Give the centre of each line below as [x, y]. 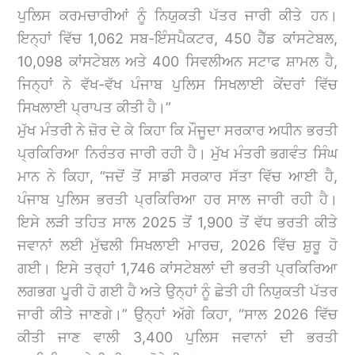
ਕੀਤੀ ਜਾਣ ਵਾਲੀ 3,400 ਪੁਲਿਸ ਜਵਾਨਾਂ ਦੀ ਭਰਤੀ [177, 337]
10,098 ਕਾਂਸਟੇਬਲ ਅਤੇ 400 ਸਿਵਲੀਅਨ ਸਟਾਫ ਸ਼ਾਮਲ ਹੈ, [177, 61]
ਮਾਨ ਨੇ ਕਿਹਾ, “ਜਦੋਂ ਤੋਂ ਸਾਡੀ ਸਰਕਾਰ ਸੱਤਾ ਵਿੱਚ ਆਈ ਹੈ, [177, 176]
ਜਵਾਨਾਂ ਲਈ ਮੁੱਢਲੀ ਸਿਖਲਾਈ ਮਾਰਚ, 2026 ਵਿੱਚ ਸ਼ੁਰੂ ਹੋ [177, 245]
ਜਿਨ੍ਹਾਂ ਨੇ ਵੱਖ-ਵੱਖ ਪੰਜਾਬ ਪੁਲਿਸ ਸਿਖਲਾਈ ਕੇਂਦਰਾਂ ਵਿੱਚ [177, 84]
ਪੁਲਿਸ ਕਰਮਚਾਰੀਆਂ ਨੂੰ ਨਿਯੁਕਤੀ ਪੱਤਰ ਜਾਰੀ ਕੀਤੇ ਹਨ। [177, 15]
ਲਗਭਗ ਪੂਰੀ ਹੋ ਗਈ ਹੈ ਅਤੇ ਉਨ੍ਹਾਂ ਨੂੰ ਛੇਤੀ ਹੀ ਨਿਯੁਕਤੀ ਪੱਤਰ [177, 291]
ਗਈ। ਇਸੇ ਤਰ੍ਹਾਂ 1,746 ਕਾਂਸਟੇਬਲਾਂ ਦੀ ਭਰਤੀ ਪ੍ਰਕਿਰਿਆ [177, 268]
